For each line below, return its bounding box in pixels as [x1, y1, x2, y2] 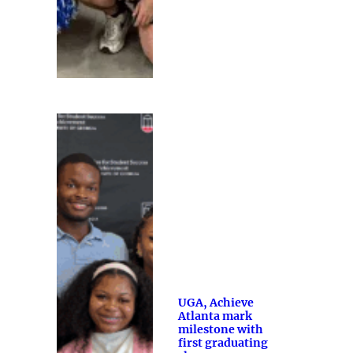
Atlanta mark [177, 309, 252, 324]
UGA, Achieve [177, 295, 254, 310]
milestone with [177, 322, 263, 337]
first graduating [177, 336, 268, 351]
